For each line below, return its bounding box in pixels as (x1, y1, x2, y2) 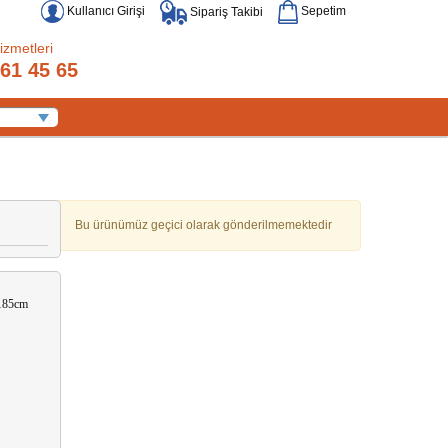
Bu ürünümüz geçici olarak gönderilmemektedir (75, 218, 332, 232)
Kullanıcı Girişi (64, 3, 145, 18)
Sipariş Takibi (187, 4, 263, 19)
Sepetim (298, 4, 346, 19)
